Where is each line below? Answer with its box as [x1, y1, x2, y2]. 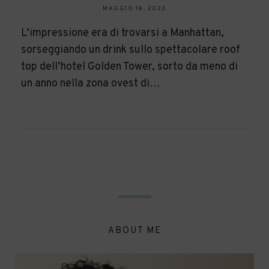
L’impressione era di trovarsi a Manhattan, [21, 26, 224, 40]
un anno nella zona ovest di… [21, 76, 160, 91]
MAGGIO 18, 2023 [103, 4, 166, 13]
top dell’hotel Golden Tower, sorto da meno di [21, 59, 238, 74]
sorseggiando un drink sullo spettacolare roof [21, 43, 240, 57]
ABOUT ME [107, 225, 162, 237]
